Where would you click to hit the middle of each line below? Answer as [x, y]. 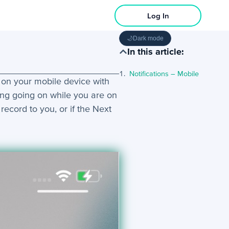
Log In [158, 15]
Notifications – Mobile [164, 74]
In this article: [156, 51]
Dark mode [148, 38]
